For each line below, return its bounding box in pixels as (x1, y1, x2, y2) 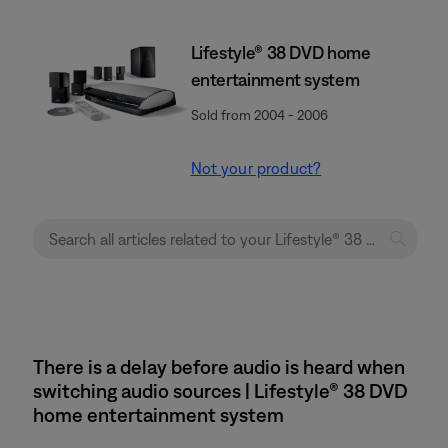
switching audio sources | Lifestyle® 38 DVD (33, 379, 408, 402)
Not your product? (190, 159, 322, 177)
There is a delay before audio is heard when (33, 355, 405, 378)
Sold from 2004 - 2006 (190, 107, 328, 123)
